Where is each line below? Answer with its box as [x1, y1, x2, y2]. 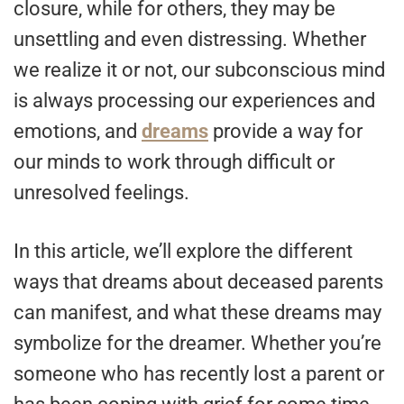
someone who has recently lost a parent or [14, 363, 384, 386]
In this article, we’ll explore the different [14, 240, 353, 263]
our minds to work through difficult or [14, 151, 335, 174]
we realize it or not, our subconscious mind [14, 59, 385, 82]
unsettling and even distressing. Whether [14, 28, 366, 51]
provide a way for [208, 120, 363, 143]
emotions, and [14, 120, 137, 143]
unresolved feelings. [14, 181, 189, 205]
